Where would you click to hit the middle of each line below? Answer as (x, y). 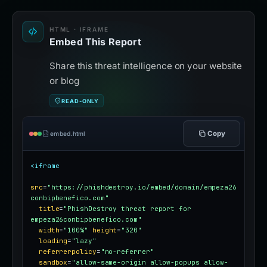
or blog (64, 81)
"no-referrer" (127, 252)
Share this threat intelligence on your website (146, 66)
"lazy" (84, 241)
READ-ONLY (80, 101)
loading (53, 241)
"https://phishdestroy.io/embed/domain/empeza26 (142, 187)
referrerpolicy (67, 252)
